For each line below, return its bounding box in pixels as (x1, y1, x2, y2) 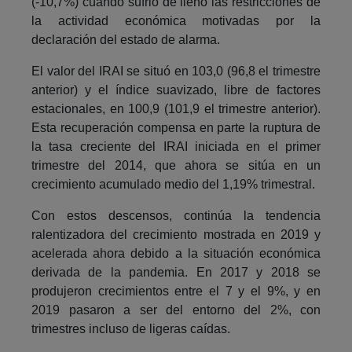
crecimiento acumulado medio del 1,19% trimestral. (31, 177, 315, 191)
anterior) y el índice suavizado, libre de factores (31, 82, 321, 97)
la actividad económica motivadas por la (31, 13, 321, 27)
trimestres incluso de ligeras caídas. (31, 321, 230, 335)
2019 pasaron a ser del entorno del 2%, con (31, 302, 321, 317)
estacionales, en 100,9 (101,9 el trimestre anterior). (31, 101, 321, 115)
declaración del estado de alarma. (31, 32, 220, 46)
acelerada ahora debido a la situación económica (31, 246, 321, 260)
